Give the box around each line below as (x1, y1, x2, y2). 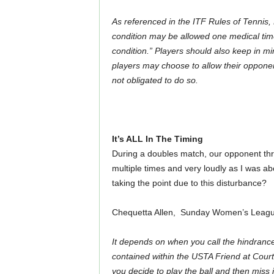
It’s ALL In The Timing (111, 134, 203, 144)
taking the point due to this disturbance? (111, 178, 267, 188)
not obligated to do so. (111, 75, 198, 85)
